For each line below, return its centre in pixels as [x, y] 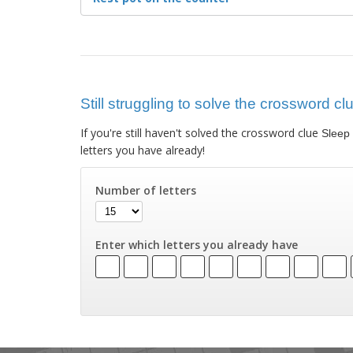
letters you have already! [143, 150]
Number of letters [146, 191]
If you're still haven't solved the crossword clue [201, 133]
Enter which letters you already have [197, 245]
